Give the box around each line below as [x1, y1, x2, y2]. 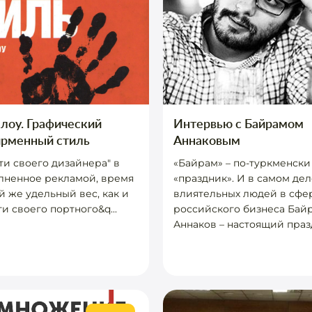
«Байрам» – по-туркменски [173, 157, 311, 169]
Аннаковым [173, 132, 240, 148]
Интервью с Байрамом [173, 116, 304, 131]
